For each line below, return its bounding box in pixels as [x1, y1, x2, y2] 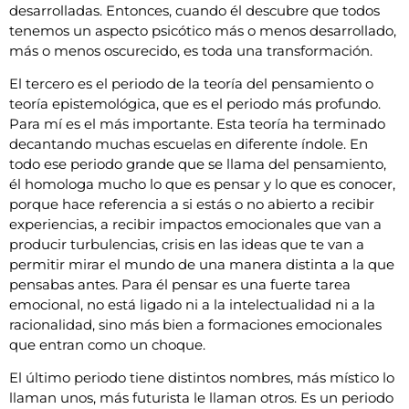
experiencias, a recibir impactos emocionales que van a [9, 215, 382, 233]
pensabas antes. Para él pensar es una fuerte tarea [9, 275, 351, 293]
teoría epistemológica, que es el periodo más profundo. [9, 94, 381, 112]
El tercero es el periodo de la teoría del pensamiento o [9, 74, 373, 92]
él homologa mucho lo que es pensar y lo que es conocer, [9, 174, 395, 193]
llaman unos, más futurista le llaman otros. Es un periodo [9, 389, 393, 407]
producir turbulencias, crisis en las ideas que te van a [9, 235, 364, 253]
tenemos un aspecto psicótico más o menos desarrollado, [9, 21, 396, 39]
